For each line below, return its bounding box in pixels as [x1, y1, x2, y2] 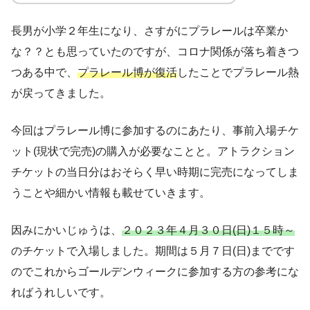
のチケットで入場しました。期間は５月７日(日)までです [11, 245, 295, 257]
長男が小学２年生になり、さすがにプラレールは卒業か [11, 25, 288, 37]
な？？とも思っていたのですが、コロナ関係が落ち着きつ [11, 46, 299, 57]
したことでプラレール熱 [177, 66, 299, 78]
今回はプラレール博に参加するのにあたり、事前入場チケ [11, 125, 299, 136]
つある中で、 [11, 66, 77, 78]
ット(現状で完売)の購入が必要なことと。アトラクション [11, 145, 295, 157]
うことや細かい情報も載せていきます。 [11, 187, 210, 199]
